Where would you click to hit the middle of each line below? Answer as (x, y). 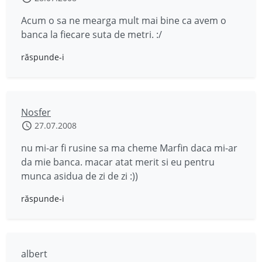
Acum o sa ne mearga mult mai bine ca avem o (124, 20)
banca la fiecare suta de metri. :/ (92, 35)
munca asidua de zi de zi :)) (80, 176)
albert (34, 254)
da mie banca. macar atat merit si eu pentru (118, 162)
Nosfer (36, 112)
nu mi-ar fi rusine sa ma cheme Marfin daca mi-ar (129, 148)
